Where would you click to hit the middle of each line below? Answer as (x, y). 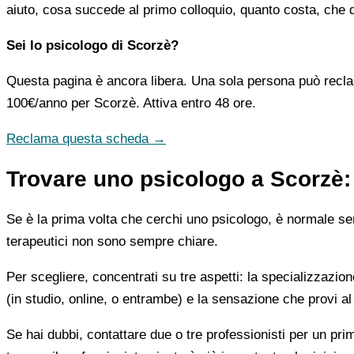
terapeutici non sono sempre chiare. (112, 241)
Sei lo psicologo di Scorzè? (92, 45)
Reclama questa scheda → (86, 138)
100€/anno (37, 103)
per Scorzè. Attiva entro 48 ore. (162, 103)
